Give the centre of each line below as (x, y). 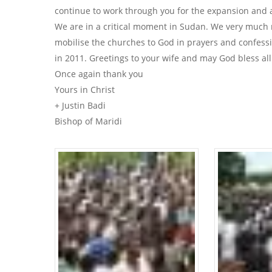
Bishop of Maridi (88, 121)
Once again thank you (99, 74)
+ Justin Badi (80, 105)
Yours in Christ (85, 90)
